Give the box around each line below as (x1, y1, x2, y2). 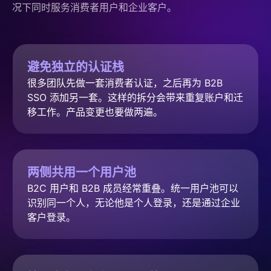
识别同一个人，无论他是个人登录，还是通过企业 (27, 196, 240, 209)
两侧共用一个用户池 (27, 165, 136, 180)
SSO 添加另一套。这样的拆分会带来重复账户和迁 (27, 91, 243, 103)
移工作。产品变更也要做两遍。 (27, 105, 163, 118)
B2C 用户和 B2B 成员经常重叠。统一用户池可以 (27, 181, 238, 194)
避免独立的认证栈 (27, 59, 124, 74)
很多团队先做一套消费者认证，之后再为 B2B (27, 76, 223, 89)
